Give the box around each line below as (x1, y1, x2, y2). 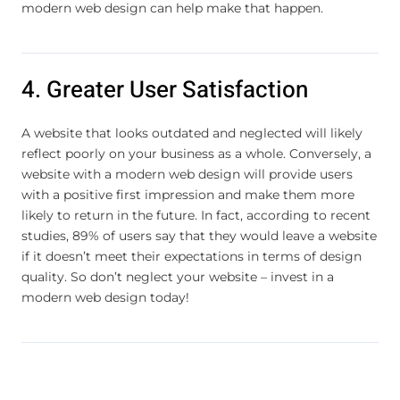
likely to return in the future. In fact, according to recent (21, 206, 371, 223)
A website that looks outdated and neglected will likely (21, 124, 362, 141)
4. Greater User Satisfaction (21, 72, 308, 107)
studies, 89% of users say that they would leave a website (21, 227, 377, 244)
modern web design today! (21, 288, 189, 305)
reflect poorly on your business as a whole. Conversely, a (21, 145, 371, 162)
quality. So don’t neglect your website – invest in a (21, 268, 334, 285)
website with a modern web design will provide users (21, 165, 353, 182)
